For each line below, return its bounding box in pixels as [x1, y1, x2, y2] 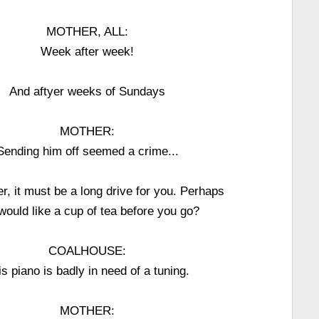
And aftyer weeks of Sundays [9, 85, 166, 98]
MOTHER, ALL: [46, 25, 129, 38]
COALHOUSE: [48, 244, 127, 257]
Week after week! [41, 45, 135, 58]
